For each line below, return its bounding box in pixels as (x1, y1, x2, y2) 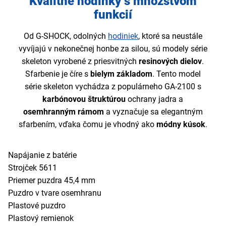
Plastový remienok (8, 213, 74, 223)
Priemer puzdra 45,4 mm (8, 175, 95, 185)
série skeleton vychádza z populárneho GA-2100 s (24, 81, 201, 91)
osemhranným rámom (23, 106, 104, 117)
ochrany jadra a (126, 94, 184, 104)
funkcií (93, 7, 132, 22)
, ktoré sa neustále (138, 31, 202, 41)
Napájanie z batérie (8, 150, 77, 160)
